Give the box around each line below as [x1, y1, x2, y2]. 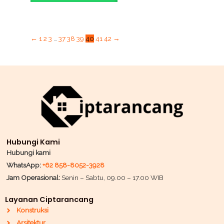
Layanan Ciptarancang [5, 194, 93, 205]
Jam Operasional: [6, 173, 60, 181]
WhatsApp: [6, 160, 43, 169]
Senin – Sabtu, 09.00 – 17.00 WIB [60, 173, 164, 181]
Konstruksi [16, 206, 48, 214]
